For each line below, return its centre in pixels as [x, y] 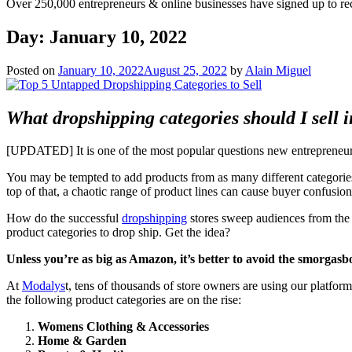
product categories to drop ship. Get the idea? [118, 233]
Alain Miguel [278, 70]
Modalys [44, 286]
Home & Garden [82, 341]
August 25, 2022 [185, 70]
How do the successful [64, 218]
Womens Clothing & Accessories [123, 327]
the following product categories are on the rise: [124, 300]
